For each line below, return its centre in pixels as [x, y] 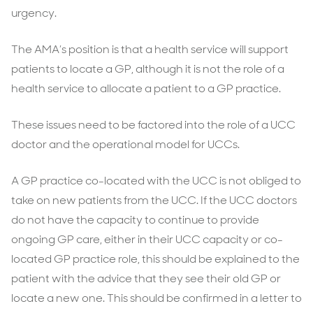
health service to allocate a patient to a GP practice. [146, 88]
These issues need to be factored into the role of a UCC [153, 125]
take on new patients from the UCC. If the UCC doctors [154, 200]
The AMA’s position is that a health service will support [150, 49]
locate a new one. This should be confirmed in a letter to [156, 298]
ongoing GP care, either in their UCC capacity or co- [147, 239]
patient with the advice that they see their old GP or [146, 278]
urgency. [34, 13]
